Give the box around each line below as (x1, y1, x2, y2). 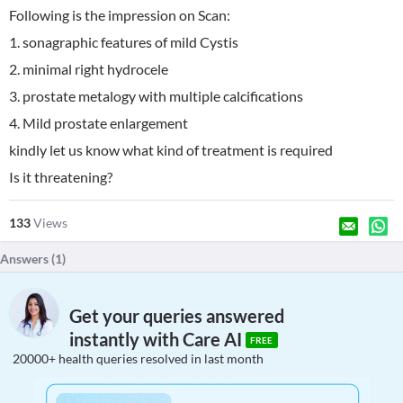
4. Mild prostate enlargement (9, 114, 188, 131)
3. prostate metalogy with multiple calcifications (9, 87, 303, 104)
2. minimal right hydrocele (9, 60, 168, 77)
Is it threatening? (9, 168, 112, 185)
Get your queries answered (69, 305, 284, 327)
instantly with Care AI (69, 328, 246, 351)
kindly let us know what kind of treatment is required (9, 141, 333, 158)
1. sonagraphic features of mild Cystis (9, 33, 238, 50)
